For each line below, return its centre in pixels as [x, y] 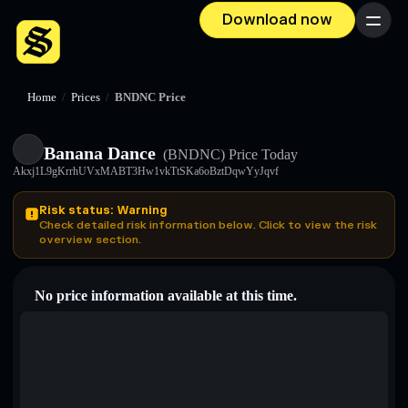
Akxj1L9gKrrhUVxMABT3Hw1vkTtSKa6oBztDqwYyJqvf [146, 171]
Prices [86, 97]
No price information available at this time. [166, 296]
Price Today [261, 154]
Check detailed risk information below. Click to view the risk [208, 225]
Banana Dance [100, 153]
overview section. [90, 240]
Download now [277, 20]
